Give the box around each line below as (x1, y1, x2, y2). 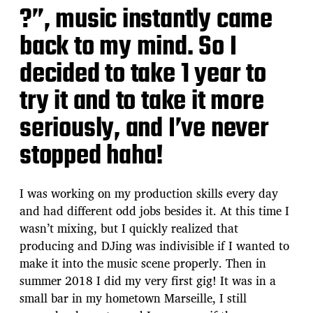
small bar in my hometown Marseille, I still (20, 288, 247, 307)
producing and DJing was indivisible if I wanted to (20, 235, 289, 255)
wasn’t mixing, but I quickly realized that (20, 218, 238, 238)
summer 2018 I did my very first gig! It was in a (20, 270, 276, 290)
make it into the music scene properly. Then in (20, 253, 266, 272)
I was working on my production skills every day (20, 183, 278, 203)
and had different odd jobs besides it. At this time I (20, 201, 289, 220)
